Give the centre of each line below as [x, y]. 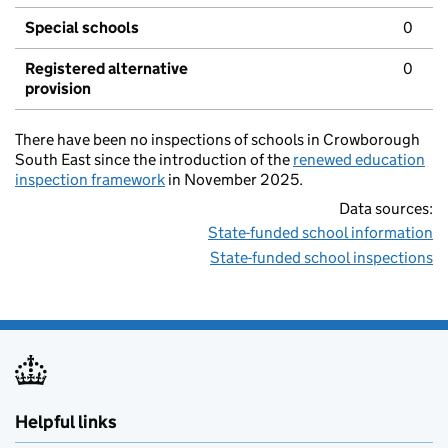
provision [58, 89]
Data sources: [386, 209]
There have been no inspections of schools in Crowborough [217, 140]
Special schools [82, 28]
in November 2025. [234, 180]
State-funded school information [320, 233]
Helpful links [66, 422]
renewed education [359, 160]
